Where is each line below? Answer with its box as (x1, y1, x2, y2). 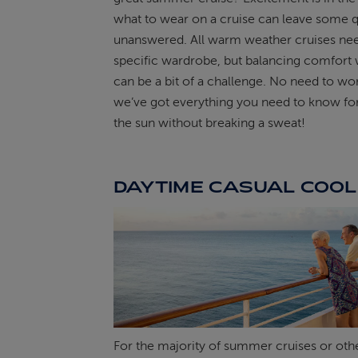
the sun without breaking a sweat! (113, 116, 305, 131)
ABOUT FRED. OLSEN (2, 28, 119, 39)
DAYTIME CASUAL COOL (113, 177, 356, 197)
